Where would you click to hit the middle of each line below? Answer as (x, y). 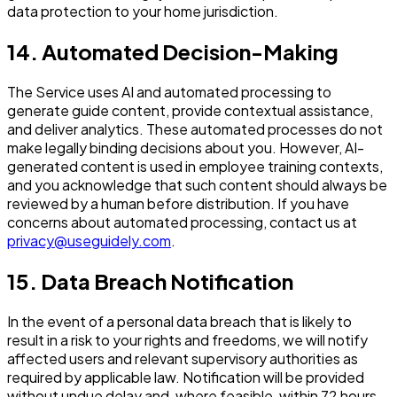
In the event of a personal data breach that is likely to (179, 322)
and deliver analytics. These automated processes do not (195, 129)
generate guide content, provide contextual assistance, (190, 111)
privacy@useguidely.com (89, 241)
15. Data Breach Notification (150, 281)
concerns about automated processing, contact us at (182, 222)
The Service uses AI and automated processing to (169, 92)
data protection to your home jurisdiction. (143, 12)
